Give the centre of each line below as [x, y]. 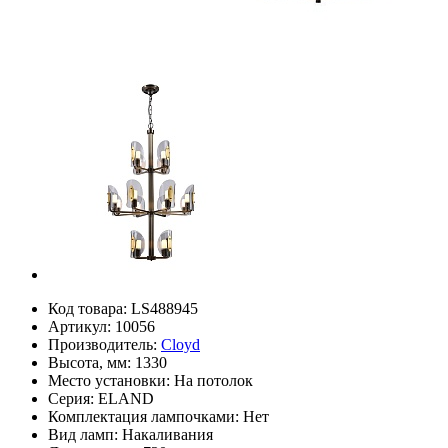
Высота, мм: [91, 362]
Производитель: [104, 344]
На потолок [213, 380]
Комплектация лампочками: [145, 416]
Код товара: [89, 308]
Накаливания [167, 434]
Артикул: [81, 326]
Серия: [73, 398]
